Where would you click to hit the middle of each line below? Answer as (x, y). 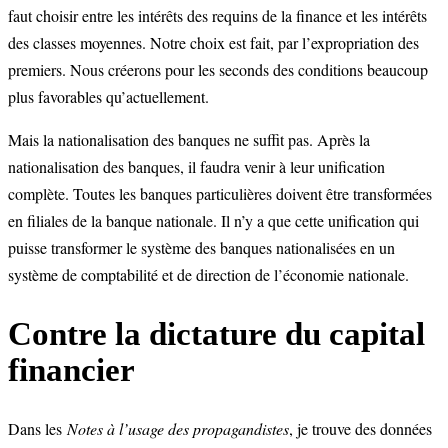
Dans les (37, 429)
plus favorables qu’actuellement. (108, 97)
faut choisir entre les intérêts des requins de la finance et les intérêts (217, 16)
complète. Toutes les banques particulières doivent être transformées (220, 194)
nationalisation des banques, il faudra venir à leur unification (196, 167)
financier (71, 369)
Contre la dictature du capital (216, 333)
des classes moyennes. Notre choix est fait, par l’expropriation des (213, 43)
